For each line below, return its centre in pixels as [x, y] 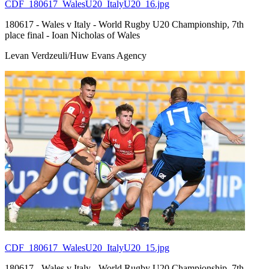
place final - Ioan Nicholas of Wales [72, 35]
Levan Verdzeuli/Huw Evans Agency [76, 55]
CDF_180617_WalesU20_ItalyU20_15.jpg [87, 247]
